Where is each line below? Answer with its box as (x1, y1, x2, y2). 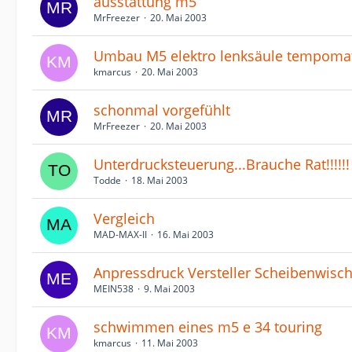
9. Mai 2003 (144, 282, 195, 295)
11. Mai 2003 (141, 336, 198, 350)
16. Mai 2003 (157, 228, 214, 241)
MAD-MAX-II (93, 228, 147, 241)
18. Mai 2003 (131, 174, 188, 187)
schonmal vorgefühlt (93, 101, 230, 119)
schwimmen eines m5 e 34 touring (93, 317, 322, 336)
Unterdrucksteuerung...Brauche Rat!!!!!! (93, 155, 350, 174)
